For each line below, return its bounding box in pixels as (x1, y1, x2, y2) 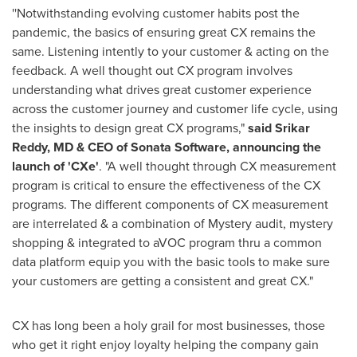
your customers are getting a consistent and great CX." (12, 272, 313, 290)
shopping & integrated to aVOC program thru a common (12, 233, 322, 252)
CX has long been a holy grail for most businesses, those (12, 316, 325, 335)
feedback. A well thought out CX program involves (12, 61, 292, 80)
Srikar (275, 119, 310, 137)
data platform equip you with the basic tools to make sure (12, 253, 330, 271)
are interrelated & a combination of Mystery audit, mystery (12, 214, 333, 233)
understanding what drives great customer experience (12, 80, 312, 99)
